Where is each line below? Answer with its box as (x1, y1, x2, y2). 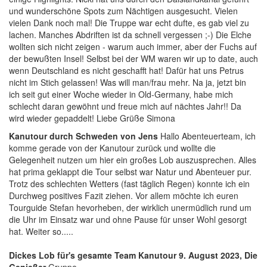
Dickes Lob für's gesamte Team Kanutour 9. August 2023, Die (9, 249, 257, 261)
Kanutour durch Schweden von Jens (9, 130, 160, 142)
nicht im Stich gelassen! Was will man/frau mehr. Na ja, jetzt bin (9, 76, 246, 88)
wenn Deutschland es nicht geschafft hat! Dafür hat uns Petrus (9, 64, 244, 76)
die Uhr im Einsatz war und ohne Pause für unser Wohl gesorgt (9, 213, 247, 225)
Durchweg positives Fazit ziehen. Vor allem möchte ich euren (9, 190, 238, 201)
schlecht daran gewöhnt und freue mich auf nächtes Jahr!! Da (9, 100, 241, 112)
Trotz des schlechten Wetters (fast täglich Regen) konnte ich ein (9, 178, 250, 190)
